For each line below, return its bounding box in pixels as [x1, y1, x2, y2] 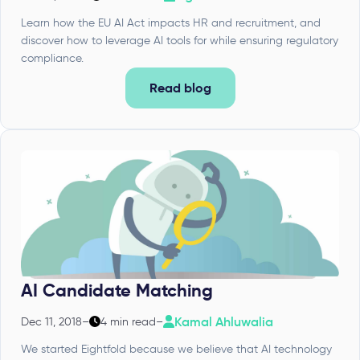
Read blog [149, 79, 211, 96]
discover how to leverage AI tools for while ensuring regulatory [21, 33, 338, 47]
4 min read [100, 314, 156, 329]
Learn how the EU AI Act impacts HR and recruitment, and [21, 15, 321, 30]
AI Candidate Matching [21, 279, 213, 301]
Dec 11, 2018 [21, 314, 82, 329]
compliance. [21, 51, 84, 65]
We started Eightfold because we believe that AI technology [21, 342, 332, 356]
